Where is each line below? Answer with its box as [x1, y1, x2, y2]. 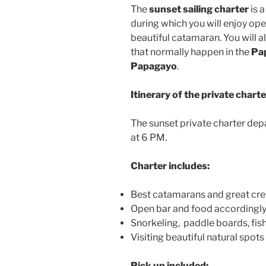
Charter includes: [131, 160, 210, 172]
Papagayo [131, 61, 177, 72]
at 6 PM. [131, 132, 167, 144]
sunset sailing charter [149, 4, 249, 15]
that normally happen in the [131, 46, 251, 58]
